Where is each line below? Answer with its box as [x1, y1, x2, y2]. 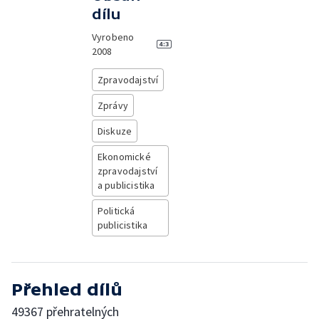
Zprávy [97, 99, 128, 112]
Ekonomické [97, 150, 151, 163]
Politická [97, 204, 135, 217]
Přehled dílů [11, 280, 122, 299]
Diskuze [97, 125, 132, 137]
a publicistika [97, 179, 155, 192]
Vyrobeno [91, 31, 135, 43]
